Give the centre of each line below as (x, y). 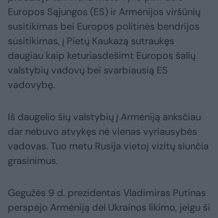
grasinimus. (33, 161)
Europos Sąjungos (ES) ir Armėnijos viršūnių (104, 12)
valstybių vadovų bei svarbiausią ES (88, 70)
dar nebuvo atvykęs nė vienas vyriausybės (102, 132)
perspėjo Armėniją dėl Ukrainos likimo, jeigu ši (109, 208)
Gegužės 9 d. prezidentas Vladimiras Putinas (107, 193)
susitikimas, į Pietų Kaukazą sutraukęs (91, 41)
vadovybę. (31, 85)
